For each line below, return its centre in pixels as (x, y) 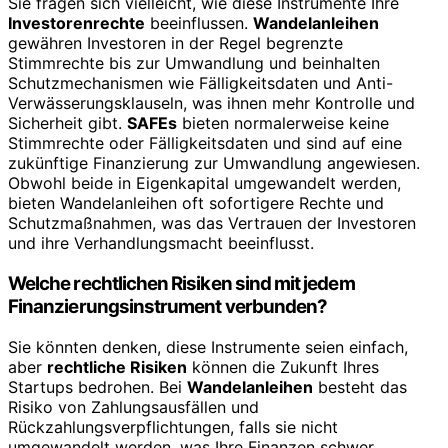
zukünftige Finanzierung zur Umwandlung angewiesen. (214, 163)
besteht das (360, 386)
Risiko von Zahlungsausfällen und (133, 406)
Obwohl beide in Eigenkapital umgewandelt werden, (204, 183)
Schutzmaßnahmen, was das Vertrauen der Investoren (212, 223)
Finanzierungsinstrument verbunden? (168, 306)
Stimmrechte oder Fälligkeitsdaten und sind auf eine (205, 143)
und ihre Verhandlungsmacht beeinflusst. (161, 243)
